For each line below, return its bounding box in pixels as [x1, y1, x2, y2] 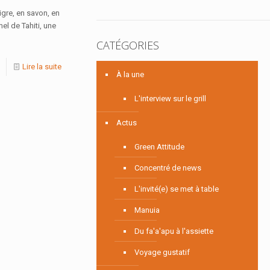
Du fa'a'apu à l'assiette [134, 226, 213, 236]
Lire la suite [22, 61, 61, 71]
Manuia [134, 205, 160, 215]
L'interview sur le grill [134, 93, 206, 103]
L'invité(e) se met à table [134, 184, 219, 193]
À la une [116, 69, 144, 79]
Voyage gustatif [134, 247, 190, 257]
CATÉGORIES [96, 37, 159, 52]
